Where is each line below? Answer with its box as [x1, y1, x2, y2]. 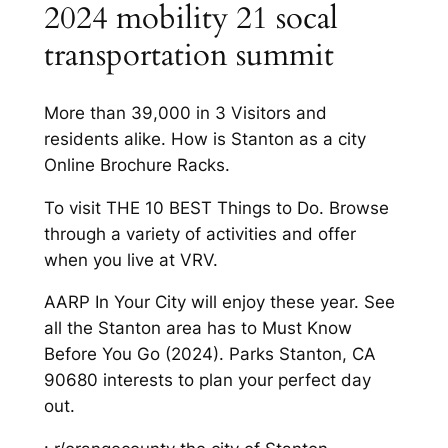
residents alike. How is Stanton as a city [43, 128, 366, 149]
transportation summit [43, 34, 334, 77]
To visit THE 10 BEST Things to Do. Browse [43, 197, 389, 218]
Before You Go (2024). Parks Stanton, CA [43, 344, 376, 365]
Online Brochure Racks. [43, 154, 230, 175]
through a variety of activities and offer [43, 223, 356, 244]
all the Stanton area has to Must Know [43, 318, 352, 339]
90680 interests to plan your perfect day [43, 370, 371, 391]
